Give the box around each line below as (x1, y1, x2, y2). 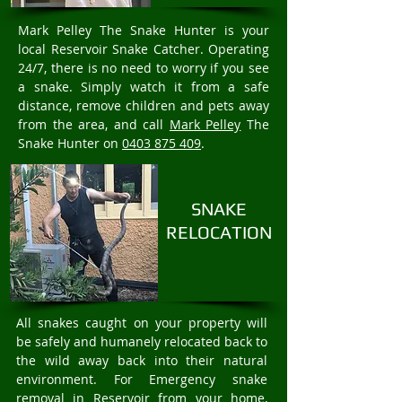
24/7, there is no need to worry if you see (18, 59, 269, 76)
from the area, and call (18, 116, 170, 133)
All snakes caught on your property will (16, 314, 267, 331)
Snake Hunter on (18, 135, 122, 152)
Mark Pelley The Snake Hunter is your (18, 22, 269, 39)
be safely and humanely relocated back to (16, 333, 267, 350)
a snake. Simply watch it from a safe (18, 78, 269, 95)
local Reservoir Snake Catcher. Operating (18, 40, 269, 57)
